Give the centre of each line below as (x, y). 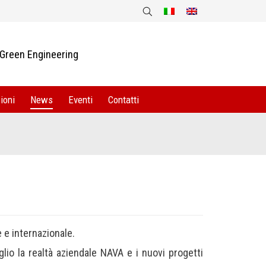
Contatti (123, 99)
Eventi (80, 99)
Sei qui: (219, 142)
